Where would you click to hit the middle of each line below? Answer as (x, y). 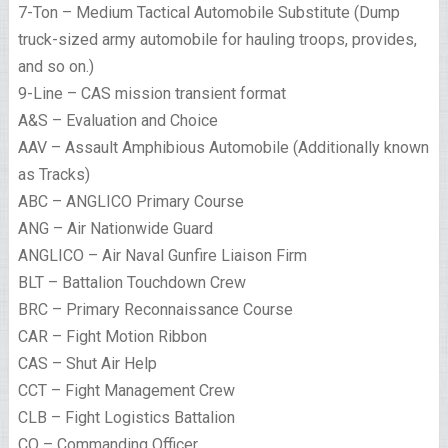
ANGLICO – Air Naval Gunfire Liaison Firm (162, 256)
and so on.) (55, 67)
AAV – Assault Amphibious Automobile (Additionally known (223, 148)
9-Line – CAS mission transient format (151, 94)
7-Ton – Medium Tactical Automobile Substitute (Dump (208, 13)
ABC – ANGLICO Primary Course (130, 202)
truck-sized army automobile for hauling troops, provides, (217, 40)
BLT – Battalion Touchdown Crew (131, 283)
